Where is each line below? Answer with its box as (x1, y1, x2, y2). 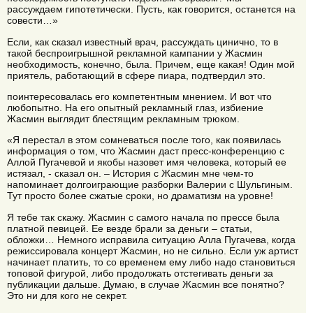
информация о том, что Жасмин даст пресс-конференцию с (7, 145, 284, 157)
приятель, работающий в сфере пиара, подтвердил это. (7, 69, 265, 81)
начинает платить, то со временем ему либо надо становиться (7, 256, 296, 268)
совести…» (7, 15, 58, 27)
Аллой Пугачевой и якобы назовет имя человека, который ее (7, 156, 286, 168)
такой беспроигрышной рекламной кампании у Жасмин (7, 47, 263, 59)
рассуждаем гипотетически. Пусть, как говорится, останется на (7, 3, 296, 15)
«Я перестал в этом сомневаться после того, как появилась (7, 134, 281, 146)
